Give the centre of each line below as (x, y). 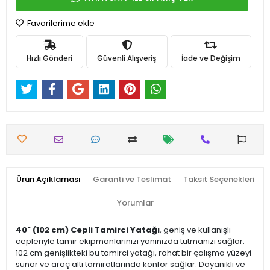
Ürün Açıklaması (48, 180)
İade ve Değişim (211, 58)
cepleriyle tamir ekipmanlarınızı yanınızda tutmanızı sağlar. (130, 242)
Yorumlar (135, 203)
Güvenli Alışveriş (127, 58)
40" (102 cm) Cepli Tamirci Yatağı (88, 230)
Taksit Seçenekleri (218, 180)
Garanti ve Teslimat (132, 180)
